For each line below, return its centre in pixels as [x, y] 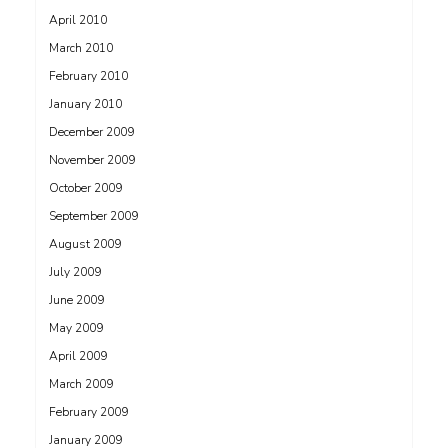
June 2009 [76, 300]
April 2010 [78, 20]
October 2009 [85, 188]
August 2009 [85, 244]
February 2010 [88, 76]
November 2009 [92, 160]
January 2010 [85, 104]
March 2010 [81, 48]
